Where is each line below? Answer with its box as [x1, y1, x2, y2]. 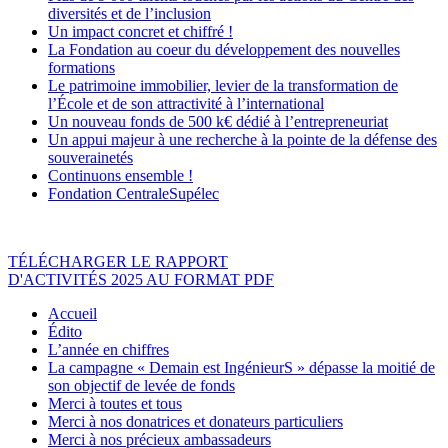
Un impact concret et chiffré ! [48, 23, 233, 41]
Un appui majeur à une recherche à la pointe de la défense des [48, 131, 437, 149]
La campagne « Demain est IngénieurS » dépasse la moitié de [48, 359, 435, 377]
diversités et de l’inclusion [48, 5, 211, 23]
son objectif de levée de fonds [48, 377, 235, 395]
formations [48, 59, 115, 77]
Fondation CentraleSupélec [48, 185, 219, 203]
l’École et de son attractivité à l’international [48, 95, 324, 113]
